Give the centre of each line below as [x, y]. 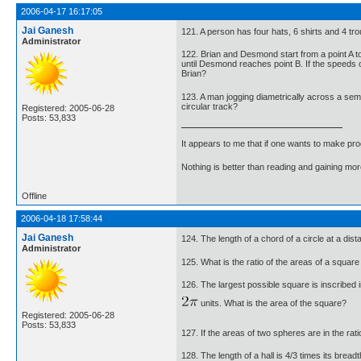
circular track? [210, 106]
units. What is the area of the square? [272, 303]
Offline [34, 196]
